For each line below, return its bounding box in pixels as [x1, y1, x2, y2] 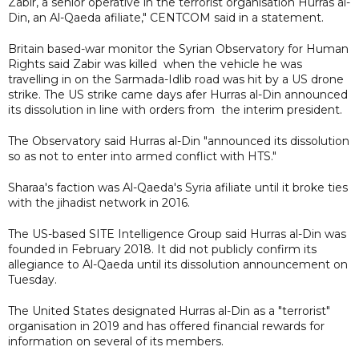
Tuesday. [8, 272, 57, 287]
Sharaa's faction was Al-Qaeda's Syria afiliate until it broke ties [8, 179, 348, 195]
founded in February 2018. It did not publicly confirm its [8, 241, 317, 256]
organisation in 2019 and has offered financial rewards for [8, 318, 325, 333]
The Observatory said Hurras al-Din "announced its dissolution [8, 133, 349, 148]
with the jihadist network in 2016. [8, 195, 190, 210]
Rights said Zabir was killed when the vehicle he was [8, 56, 302, 71]
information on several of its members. [8, 333, 224, 349]
